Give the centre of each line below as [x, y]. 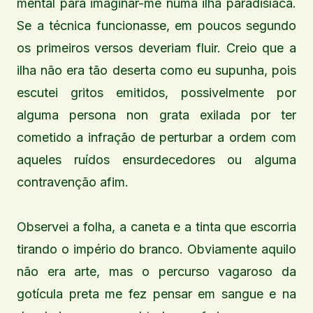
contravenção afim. [73, 182]
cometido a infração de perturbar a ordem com [156, 138]
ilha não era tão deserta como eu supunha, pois [156, 71]
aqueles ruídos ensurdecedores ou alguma [156, 160]
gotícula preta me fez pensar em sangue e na [156, 294]
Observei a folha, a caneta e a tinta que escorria [156, 227]
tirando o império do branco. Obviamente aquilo [156, 249]
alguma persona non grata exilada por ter [156, 115]
